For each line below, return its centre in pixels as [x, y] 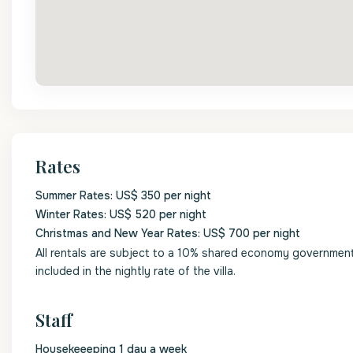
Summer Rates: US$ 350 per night [123, 195]
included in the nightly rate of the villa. [136, 271]
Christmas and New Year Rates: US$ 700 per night [168, 233]
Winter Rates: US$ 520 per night [121, 214]
